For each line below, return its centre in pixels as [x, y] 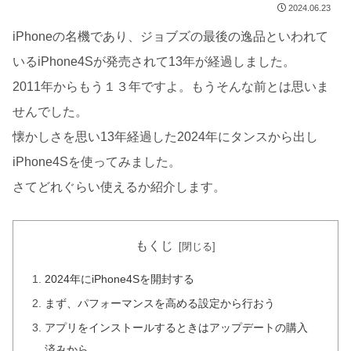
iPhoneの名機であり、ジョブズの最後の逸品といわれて [170, 37]
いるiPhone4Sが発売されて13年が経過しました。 [154, 62]
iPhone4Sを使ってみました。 [97, 162]
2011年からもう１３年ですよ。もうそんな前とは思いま [171, 87]
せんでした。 [50, 112]
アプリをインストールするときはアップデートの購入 [177, 327]
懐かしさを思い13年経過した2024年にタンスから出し [165, 137]
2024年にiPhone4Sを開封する [120, 279]
